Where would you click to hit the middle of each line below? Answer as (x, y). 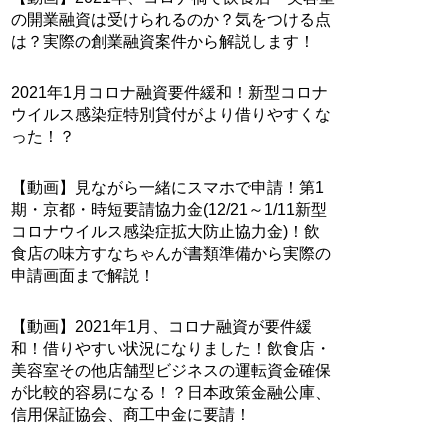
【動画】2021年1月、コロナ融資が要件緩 (162, 326)
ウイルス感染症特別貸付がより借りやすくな (171, 114)
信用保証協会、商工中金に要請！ (131, 414)
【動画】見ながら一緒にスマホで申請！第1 (168, 187)
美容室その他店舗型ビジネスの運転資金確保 (171, 370)
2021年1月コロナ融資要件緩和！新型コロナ (170, 92)
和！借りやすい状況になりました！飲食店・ (171, 348)
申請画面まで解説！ (83, 275)
